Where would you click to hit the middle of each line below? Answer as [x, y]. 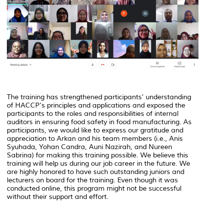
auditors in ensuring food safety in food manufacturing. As [99, 122]
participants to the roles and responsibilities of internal [93, 114]
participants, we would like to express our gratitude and [95, 131]
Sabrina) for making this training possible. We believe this [98, 155]
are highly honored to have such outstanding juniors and [96, 172]
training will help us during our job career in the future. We [99, 164]
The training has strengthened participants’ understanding [99, 97]
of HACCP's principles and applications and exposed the [96, 106]
